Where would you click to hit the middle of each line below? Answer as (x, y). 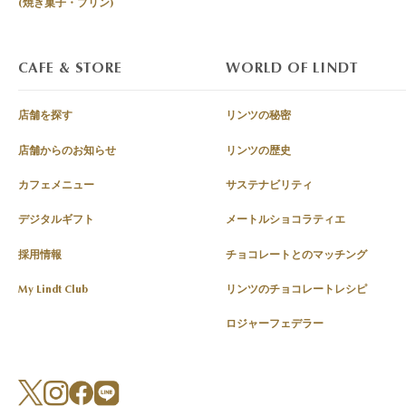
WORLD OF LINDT (292, 68)
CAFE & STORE (70, 68)
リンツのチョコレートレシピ (297, 290)
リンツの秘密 (259, 116)
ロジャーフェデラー (275, 324)
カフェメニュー (56, 184)
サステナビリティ (270, 184)
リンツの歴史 (259, 150)
